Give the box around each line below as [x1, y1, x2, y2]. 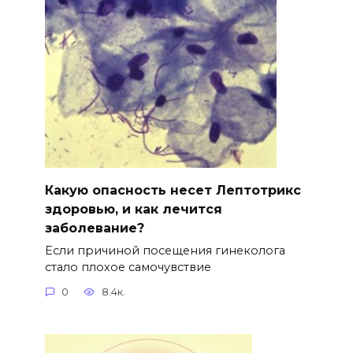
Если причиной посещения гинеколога [44, 243, 285, 258]
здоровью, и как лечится [44, 201, 222, 217]
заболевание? [44, 220, 144, 236]
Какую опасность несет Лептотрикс [44, 182, 301, 198]
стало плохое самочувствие [44, 259, 211, 274]
